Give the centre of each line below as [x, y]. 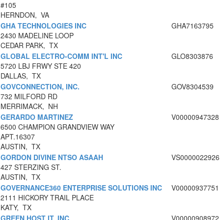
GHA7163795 [192, 26]
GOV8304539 [192, 87]
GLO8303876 [192, 56]
